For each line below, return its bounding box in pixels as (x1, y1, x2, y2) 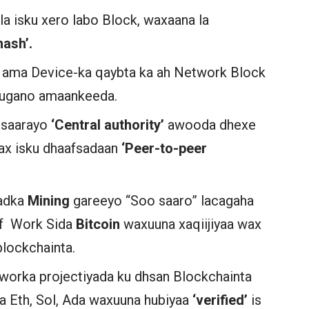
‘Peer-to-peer (121, 139, 208, 157)
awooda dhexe (168, 116, 257, 133)
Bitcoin (76, 215, 121, 232)
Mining (28, 192, 70, 209)
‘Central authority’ (51, 116, 168, 133)
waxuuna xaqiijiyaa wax (120, 215, 262, 232)
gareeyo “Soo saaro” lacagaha (70, 192, 255, 209)
